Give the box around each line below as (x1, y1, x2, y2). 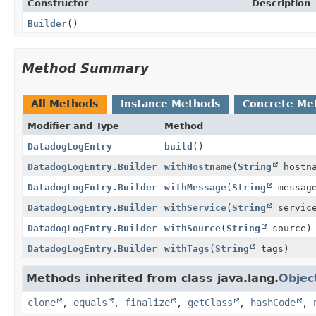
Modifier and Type (28, 120, 119, 131)
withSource (164, 222, 221, 233)
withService (164, 202, 226, 213)
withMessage (164, 181, 226, 193)
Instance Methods (121, 97, 220, 109)
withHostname (164, 161, 232, 172)
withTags (164, 243, 209, 254)
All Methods (31, 97, 98, 109)
